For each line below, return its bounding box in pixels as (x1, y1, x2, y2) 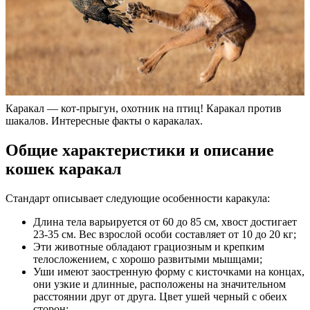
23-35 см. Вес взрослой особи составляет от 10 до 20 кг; (33, 228, 296, 240)
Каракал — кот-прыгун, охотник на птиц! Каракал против (6, 102, 282, 114)
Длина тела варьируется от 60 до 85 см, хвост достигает (33, 215, 297, 228)
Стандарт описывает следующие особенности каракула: (6, 192, 270, 204)
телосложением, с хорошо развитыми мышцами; (33, 253, 262, 265)
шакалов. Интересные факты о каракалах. (6, 114, 203, 127)
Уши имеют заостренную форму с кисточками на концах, (33, 265, 304, 277)
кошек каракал (6, 159, 121, 178)
